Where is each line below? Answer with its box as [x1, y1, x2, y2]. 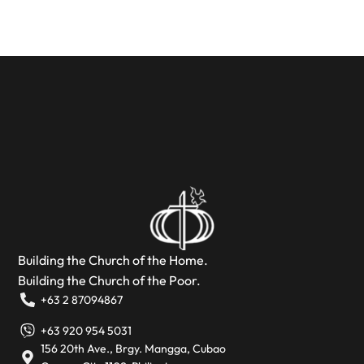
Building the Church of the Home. [18, 251, 209, 268]
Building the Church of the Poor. [18, 271, 201, 288]
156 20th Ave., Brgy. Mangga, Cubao [40, 340, 226, 356]
